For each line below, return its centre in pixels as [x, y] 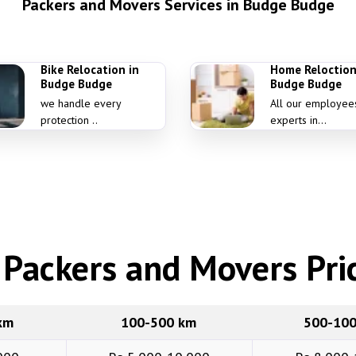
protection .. [71, 120]
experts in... [300, 120]
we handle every [81, 103]
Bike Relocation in [90, 70]
